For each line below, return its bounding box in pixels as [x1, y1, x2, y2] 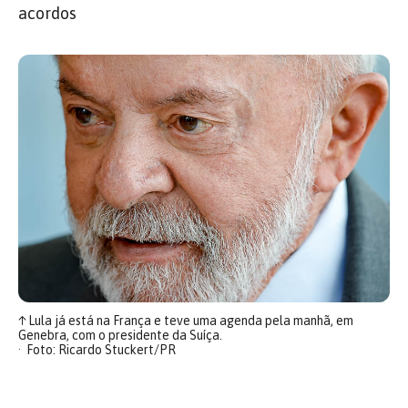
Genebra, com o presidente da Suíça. [18, 328, 222, 342]
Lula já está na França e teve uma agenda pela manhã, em [25, 313, 353, 328]
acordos [18, 4, 76, 23]
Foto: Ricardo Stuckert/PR [25, 342, 176, 357]
